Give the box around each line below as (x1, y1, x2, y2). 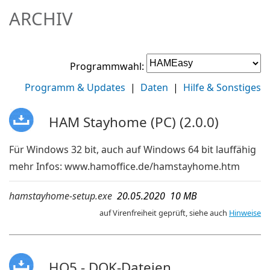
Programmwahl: (70, 60, 144, 74)
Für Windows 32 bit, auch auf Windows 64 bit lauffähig (9, 143, 256, 157)
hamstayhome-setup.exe (9, 189, 112, 203)
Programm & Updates (25, 80, 125, 94)
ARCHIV (9, 6, 73, 31)
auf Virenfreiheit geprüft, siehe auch (99, 207, 229, 219)
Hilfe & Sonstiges (183, 80, 261, 94)
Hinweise (229, 207, 261, 219)
